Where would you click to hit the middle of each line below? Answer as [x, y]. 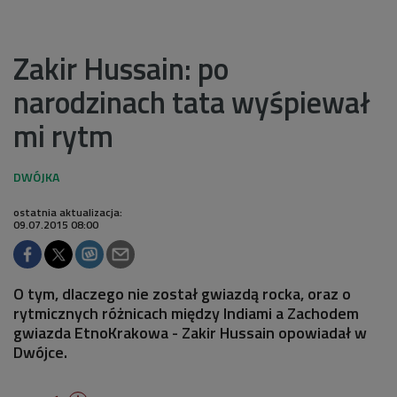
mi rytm [63, 135]
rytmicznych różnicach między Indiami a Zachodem [186, 313]
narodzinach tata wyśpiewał [192, 101]
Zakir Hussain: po [121, 68]
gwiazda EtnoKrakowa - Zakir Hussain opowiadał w [190, 332]
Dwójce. [40, 352]
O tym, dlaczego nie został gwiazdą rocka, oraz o [182, 293]
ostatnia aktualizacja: [68, 212]
